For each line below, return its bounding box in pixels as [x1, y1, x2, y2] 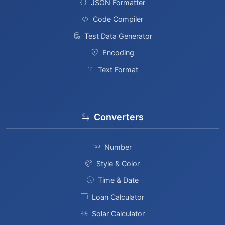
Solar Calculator [91, 209, 145, 218]
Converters [93, 111, 144, 122]
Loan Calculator [92, 192, 144, 201]
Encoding [102, 48, 134, 57]
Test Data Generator [84, 31, 152, 40]
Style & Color [96, 159, 140, 168]
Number [104, 142, 132, 151]
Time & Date [97, 176, 139, 185]
